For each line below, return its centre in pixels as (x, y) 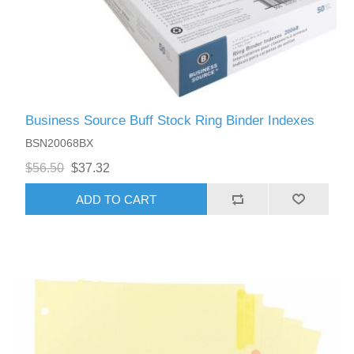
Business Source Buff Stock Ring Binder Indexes (170, 121)
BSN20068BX (60, 143)
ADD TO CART (117, 199)
